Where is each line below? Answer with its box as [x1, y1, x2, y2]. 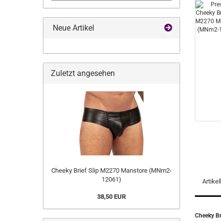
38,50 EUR [97, 193, 126, 200]
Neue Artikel [51, 23, 94, 33]
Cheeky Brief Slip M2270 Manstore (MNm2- [51, 167, 172, 174]
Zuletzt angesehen [51, 69, 115, 78]
